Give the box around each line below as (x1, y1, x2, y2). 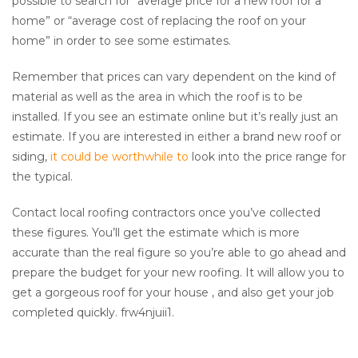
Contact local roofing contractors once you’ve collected (12, 205, 320, 221)
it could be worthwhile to (50, 149, 189, 165)
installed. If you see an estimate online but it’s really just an (12, 109, 338, 125)
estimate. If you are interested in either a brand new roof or (12, 129, 341, 145)
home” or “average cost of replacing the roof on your (12, 14, 306, 29)
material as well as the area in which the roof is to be (12, 89, 303, 105)
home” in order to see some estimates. (12, 34, 231, 49)
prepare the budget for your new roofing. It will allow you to (12, 265, 344, 280)
